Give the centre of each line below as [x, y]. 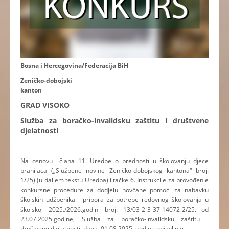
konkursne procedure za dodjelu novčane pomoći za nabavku [114, 190]
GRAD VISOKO [48, 105]
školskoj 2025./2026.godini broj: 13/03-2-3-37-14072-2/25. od [114, 210]
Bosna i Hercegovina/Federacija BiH [82, 66]
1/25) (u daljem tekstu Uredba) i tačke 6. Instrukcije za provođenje [114, 180]
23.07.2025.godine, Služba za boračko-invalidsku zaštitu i [114, 219]
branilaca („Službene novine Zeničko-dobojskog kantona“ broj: [114, 171]
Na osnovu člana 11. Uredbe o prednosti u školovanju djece [114, 161]
